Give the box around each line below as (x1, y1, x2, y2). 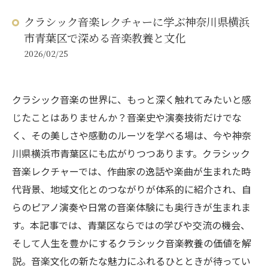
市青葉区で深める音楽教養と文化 (24, 30, 185, 45)
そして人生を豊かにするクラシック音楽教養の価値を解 (12, 236, 251, 250)
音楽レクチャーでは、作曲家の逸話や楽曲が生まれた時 (12, 164, 251, 178)
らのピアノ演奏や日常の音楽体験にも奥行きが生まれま (12, 200, 251, 214)
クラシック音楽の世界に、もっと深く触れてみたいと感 (12, 92, 251, 106)
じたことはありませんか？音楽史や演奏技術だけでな (12, 110, 242, 124)
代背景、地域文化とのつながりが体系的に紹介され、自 (12, 182, 251, 196)
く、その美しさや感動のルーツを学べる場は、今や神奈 (12, 128, 251, 142)
